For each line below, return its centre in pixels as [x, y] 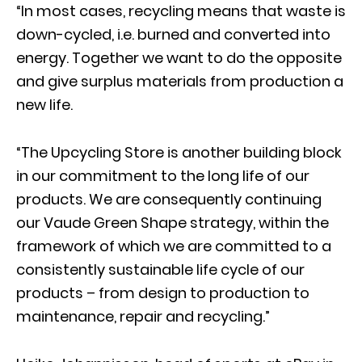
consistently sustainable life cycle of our [160, 269]
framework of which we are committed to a [174, 246]
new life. [44, 104]
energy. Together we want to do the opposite [179, 57]
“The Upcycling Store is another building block [179, 152]
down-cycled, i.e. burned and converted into [173, 34]
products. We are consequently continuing [169, 199]
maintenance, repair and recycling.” [143, 316]
